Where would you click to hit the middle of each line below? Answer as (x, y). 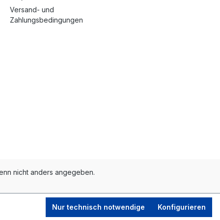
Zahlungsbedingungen (46, 20)
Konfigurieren (182, 207)
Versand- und (32, 10)
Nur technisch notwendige (98, 207)
